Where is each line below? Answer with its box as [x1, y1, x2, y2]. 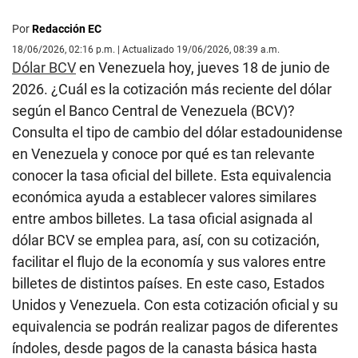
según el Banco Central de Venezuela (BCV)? [12, 101, 295, 119]
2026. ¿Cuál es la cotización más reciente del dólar [12, 80, 332, 97]
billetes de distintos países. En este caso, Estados [12, 274, 324, 292]
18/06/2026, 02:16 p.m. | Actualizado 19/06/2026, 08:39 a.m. [12, 43, 280, 55]
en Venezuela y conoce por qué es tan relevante [12, 145, 315, 162]
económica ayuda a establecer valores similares [12, 188, 316, 205]
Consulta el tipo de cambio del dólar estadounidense [12, 123, 343, 141]
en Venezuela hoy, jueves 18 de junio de [76, 58, 330, 76]
